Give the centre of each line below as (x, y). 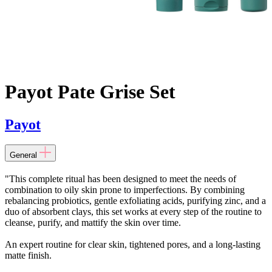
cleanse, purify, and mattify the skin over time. (93, 223)
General (23, 155)
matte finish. (28, 256)
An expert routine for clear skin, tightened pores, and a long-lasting (133, 245)
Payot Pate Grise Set (90, 92)
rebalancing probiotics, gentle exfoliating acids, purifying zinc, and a (135, 201)
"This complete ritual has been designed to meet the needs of (121, 179)
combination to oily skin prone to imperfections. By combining (125, 190)
